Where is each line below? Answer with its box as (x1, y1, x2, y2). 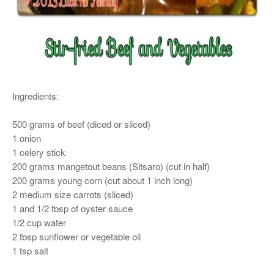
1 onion (12, 131, 43, 144)
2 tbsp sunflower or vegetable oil (12, 230, 141, 243)
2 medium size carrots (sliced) (12, 188, 133, 201)
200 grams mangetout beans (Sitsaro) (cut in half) (12, 160, 210, 172)
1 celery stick (12, 146, 65, 158)
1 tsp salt (12, 244, 48, 257)
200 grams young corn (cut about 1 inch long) (12, 174, 193, 187)
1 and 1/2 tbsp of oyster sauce (12, 202, 133, 215)
